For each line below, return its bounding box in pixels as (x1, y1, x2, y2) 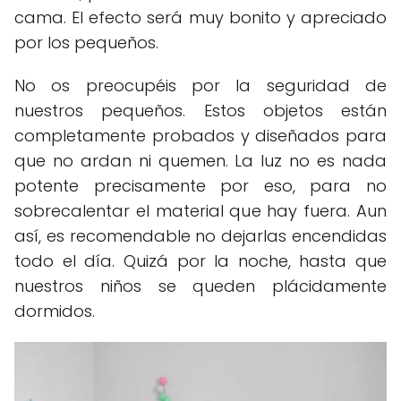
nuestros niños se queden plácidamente (14, 275, 387, 298)
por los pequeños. (14, 31, 158, 55)
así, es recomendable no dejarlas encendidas (14, 225, 387, 248)
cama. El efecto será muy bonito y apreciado (14, 6, 387, 30)
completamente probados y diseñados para (14, 124, 387, 148)
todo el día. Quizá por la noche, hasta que (14, 250, 387, 273)
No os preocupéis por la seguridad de (14, 74, 387, 98)
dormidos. (14, 300, 95, 323)
